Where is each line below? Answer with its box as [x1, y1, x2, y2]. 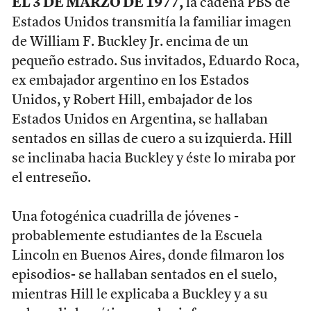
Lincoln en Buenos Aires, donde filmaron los [11, 249, 285, 263]
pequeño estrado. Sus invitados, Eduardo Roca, [11, 54, 299, 69]
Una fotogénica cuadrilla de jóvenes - [11, 210, 239, 224]
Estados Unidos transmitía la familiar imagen [11, 15, 292, 30]
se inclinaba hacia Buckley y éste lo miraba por [11, 151, 296, 166]
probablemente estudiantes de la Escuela [11, 229, 262, 244]
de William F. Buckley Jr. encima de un [11, 35, 249, 49]
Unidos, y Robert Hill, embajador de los [11, 93, 253, 108]
